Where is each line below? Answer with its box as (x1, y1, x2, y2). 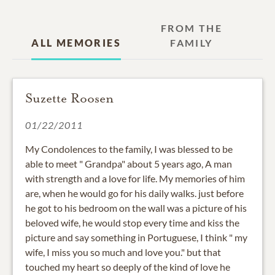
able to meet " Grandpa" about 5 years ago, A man (25, 157, 232, 169)
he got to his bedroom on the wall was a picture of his (25, 201, 247, 214)
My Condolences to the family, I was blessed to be (25, 142, 233, 155)
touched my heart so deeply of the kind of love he (25, 260, 230, 273)
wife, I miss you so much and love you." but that (25, 246, 221, 258)
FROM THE (160, 21, 222, 34)
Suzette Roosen (25, 90, 114, 106)
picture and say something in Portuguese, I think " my (25, 231, 247, 243)
